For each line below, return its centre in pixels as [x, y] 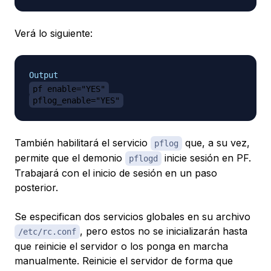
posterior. [36, 187]
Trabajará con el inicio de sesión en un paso [116, 173]
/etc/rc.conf [47, 231]
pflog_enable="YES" [76, 100]
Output [44, 75]
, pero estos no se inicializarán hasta [164, 231]
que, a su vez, [216, 142]
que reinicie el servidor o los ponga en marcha [121, 246]
